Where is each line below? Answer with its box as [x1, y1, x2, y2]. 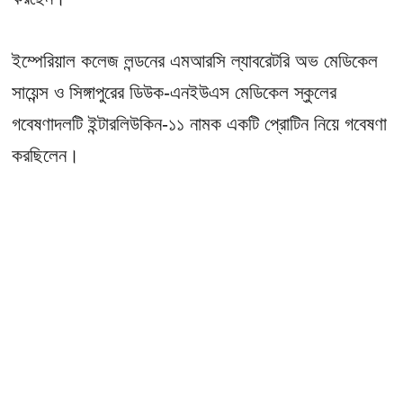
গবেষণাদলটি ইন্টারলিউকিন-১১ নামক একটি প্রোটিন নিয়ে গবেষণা [12, 112, 388, 134]
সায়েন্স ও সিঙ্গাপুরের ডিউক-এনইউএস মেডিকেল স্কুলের [12, 81, 337, 103]
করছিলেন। [12, 144, 80, 166]
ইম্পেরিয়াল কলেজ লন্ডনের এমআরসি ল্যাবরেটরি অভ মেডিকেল [12, 49, 379, 71]
